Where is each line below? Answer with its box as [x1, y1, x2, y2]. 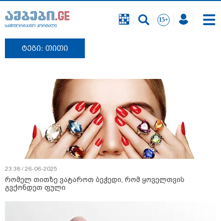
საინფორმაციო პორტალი [5, 24, 57, 29]
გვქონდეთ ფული [5, 184, 66, 192]
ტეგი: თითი [22, 44, 68, 53]
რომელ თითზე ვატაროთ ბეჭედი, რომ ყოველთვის [5, 176, 184, 184]
